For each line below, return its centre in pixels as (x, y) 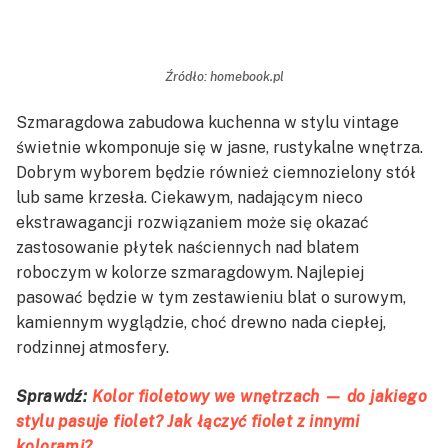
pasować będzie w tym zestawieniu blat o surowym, (211, 297)
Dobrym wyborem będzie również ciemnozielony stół (216, 172)
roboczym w (62, 272)
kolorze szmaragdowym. (202, 272)
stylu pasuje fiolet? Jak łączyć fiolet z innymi (188, 421)
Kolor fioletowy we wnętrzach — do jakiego (259, 396)
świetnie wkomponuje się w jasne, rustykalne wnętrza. (219, 147)
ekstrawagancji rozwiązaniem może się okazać (192, 222)
